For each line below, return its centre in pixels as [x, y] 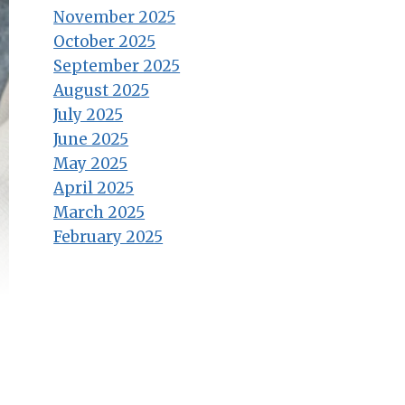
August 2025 [102, 91]
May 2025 [91, 164]
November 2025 [115, 18]
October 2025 [105, 42]
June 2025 [91, 140]
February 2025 [108, 237]
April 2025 [94, 188]
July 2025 [89, 115]
